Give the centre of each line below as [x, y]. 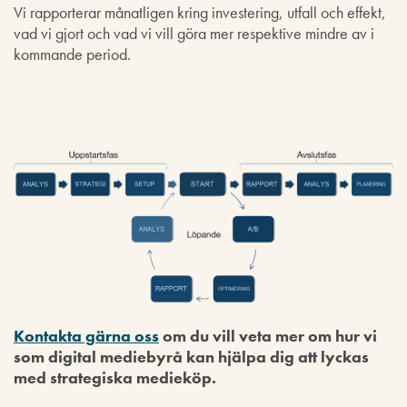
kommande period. [72, 54]
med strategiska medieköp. [115, 377]
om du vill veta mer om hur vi [268, 335]
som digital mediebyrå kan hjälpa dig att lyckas [191, 356]
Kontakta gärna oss [86, 335]
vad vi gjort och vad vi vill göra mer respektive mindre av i [194, 33]
